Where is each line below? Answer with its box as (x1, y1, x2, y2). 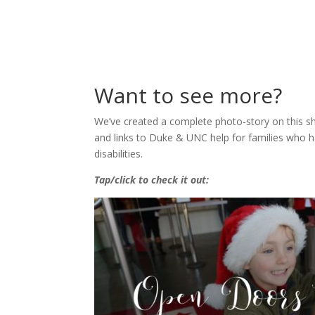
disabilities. (94, 147, 143, 161)
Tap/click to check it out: (94, 173, 210, 187)
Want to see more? (94, 81, 283, 110)
